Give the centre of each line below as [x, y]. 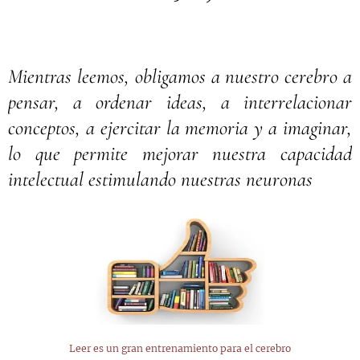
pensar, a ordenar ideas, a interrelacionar [180, 102]
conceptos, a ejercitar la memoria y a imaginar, [180, 128]
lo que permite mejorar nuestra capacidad [180, 153]
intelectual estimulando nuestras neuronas [160, 179]
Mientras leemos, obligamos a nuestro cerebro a [180, 76]
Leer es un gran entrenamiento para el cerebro [180, 348]
